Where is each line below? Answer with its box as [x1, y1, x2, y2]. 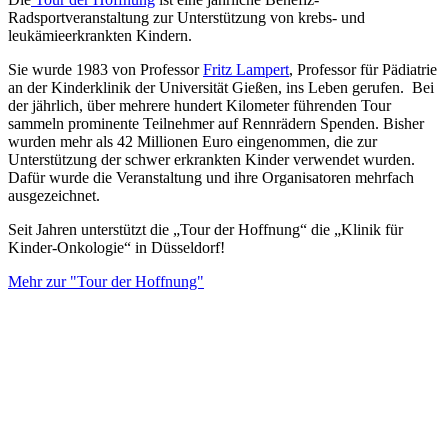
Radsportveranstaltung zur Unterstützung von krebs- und [8, 8, 365, 26]
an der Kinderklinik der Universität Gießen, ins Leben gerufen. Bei [8, 78, 434, 96]
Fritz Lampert [203, 60, 289, 78]
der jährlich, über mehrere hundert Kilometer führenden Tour [8, 96, 391, 114]
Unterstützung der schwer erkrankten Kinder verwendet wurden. [8, 150, 415, 168]
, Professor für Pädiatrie [289, 60, 437, 78]
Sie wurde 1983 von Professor [8, 60, 203, 78]
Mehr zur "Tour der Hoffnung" [8, 272, 204, 290]
